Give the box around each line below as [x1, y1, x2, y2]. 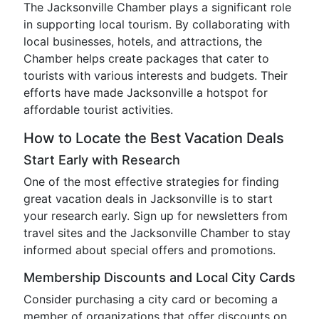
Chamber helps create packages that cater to [23, 51, 269, 66]
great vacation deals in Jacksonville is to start [23, 192, 273, 206]
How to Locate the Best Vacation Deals [23, 130, 284, 147]
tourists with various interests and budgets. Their [23, 68, 288, 83]
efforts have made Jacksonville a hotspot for [23, 85, 268, 100]
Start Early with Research [23, 152, 180, 167]
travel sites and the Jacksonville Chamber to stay [23, 226, 291, 240]
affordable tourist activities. [23, 103, 173, 117]
